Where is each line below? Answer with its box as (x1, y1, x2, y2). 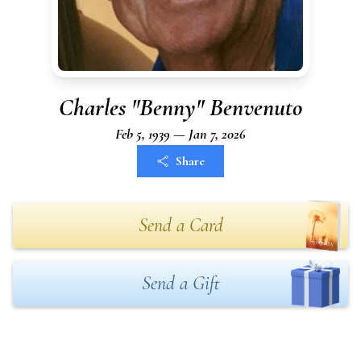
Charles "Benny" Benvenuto (59, 93, 302, 122)
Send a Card (138, 214, 223, 237)
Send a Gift (141, 272, 220, 295)
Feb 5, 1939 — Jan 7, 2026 (115, 125, 246, 143)
